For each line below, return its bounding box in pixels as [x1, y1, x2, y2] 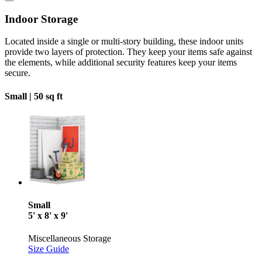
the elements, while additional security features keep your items [5, 57, 237, 68]
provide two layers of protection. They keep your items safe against [5, 47, 252, 57]
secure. [5, 68, 30, 78]
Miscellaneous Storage [28, 233, 111, 244]
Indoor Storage [5, 12, 78, 25]
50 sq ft [34, 91, 63, 101]
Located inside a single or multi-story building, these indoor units [5, 36, 243, 47]
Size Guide [28, 244, 69, 254]
